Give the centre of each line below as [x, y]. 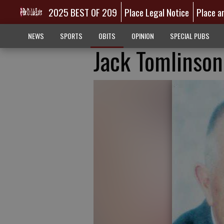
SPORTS [71, 36]
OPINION [142, 36]
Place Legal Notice [157, 12]
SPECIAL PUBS [189, 36]
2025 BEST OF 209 [82, 12]
